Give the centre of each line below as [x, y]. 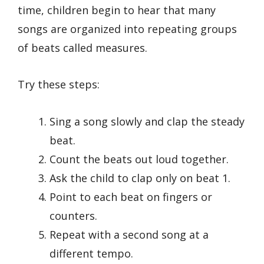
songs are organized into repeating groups [127, 29]
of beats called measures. [82, 47]
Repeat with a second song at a [129, 235]
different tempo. [91, 254]
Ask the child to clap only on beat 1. [140, 178]
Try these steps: [59, 85]
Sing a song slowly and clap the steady [147, 122]
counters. [73, 216]
